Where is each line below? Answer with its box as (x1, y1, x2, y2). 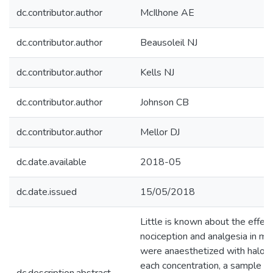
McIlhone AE (140, 6, 194, 19)
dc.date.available (16, 155, 87, 169)
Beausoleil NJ (140, 36, 197, 49)
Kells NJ (140, 66, 174, 79)
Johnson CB (140, 96, 189, 109)
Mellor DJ (140, 126, 180, 139)
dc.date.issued (16, 185, 77, 199)
